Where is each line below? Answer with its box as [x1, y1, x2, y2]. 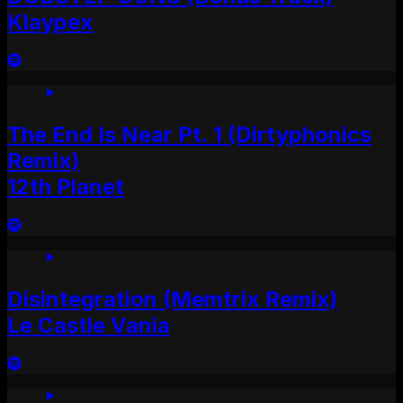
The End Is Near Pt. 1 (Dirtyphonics [7, 121, 372, 148]
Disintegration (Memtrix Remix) [7, 285, 338, 312]
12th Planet [7, 173, 124, 200]
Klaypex [7, 9, 94, 36]
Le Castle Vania [7, 311, 170, 338]
